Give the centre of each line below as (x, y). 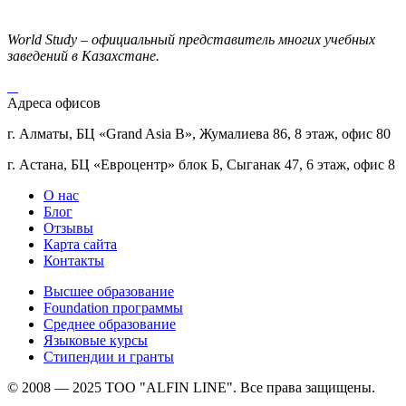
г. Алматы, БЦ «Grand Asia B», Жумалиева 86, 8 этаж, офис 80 (199, 133)
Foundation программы (113, 307)
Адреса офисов (54, 102)
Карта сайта (80, 244)
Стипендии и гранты (109, 356)
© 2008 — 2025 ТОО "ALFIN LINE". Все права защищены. (191, 387)
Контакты (74, 260)
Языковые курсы (96, 340)
